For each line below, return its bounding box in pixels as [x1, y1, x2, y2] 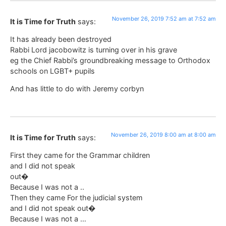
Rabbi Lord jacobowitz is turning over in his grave [10, 45, 177, 54]
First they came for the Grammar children [10, 151, 150, 160]
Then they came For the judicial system [10, 193, 143, 202]
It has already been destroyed [10, 35, 111, 44]
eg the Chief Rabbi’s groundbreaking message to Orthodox [10, 56, 210, 65]
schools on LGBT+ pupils [10, 67, 95, 76]
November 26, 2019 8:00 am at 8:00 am [111, 131, 216, 138]
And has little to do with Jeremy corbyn [10, 84, 144, 93]
